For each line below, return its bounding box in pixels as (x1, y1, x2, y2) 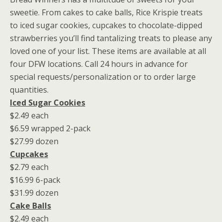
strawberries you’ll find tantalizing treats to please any (10, 32, 212, 44)
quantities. (10, 84, 49, 95)
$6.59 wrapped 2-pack (10, 122, 91, 134)
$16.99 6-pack (10, 174, 60, 185)
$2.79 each (10, 161, 49, 172)
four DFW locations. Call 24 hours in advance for (10, 58, 188, 69)
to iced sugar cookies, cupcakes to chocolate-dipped (10, 19, 202, 31)
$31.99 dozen (10, 187, 58, 198)
